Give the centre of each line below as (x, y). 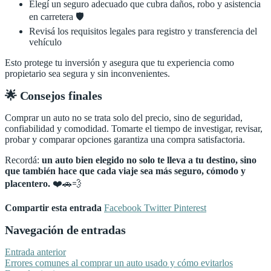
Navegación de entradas (65, 230)
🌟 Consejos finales (54, 96)
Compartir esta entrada (53, 207)
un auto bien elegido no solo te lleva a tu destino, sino (149, 160)
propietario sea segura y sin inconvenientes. (87, 73)
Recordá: (23, 160)
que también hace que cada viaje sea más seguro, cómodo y (125, 171)
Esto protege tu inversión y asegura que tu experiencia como (119, 62)
